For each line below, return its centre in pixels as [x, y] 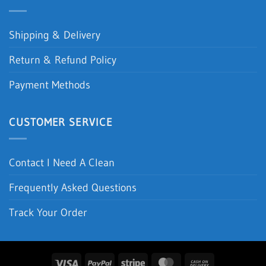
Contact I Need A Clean [62, 163]
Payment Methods [50, 85]
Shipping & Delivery [55, 35]
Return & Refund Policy [63, 60]
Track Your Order [48, 213]
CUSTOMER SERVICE [61, 122]
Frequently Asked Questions [73, 188]
